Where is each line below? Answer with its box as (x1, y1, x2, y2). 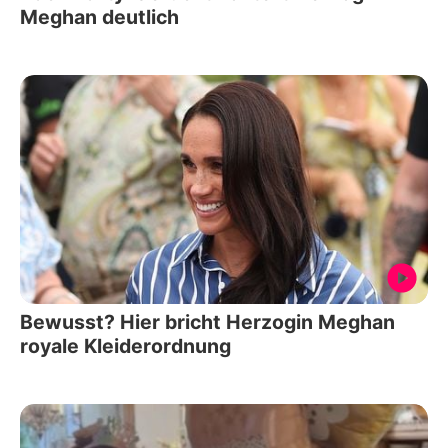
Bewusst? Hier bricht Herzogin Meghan (20, 310, 395, 335)
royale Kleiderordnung (20, 334, 231, 359)
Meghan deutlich (20, 4, 179, 29)
